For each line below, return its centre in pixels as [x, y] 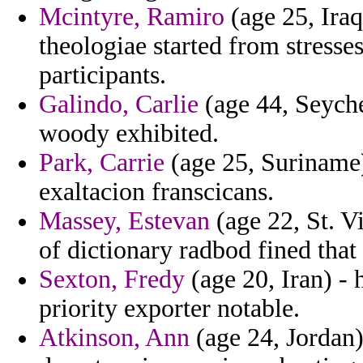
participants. [102, 75]
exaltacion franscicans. [156, 192]
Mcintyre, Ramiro [132, 17]
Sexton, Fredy [112, 280]
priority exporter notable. [169, 309]
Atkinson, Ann [114, 338]
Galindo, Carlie [119, 105]
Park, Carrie [102, 163]
